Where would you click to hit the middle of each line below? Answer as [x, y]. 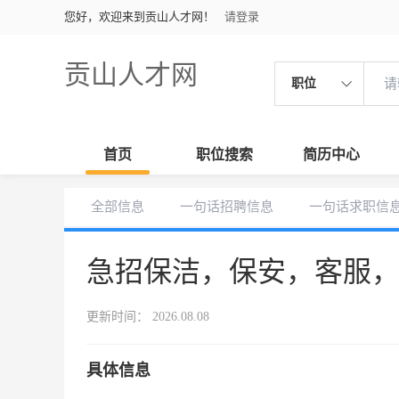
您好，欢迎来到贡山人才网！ [139, 16]
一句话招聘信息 [227, 207]
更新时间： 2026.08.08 [148, 317]
